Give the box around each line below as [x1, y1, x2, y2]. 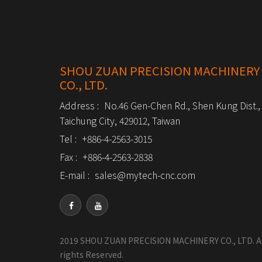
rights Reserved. [60, 249, 123, 260]
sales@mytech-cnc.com [95, 168, 195, 182]
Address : [60, 98, 101, 112]
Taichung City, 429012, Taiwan [60, 113, 180, 127]
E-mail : [60, 168, 92, 182]
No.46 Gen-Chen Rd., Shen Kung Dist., [104, 98, 260, 112]
